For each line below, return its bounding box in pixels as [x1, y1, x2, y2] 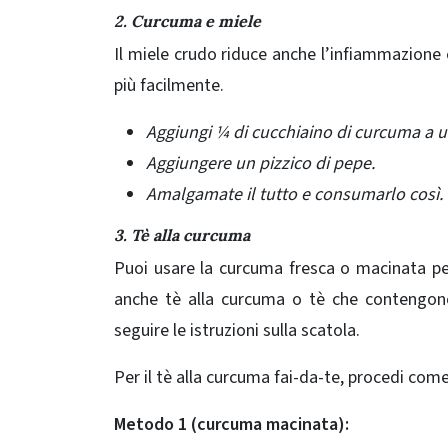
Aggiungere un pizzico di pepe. [146, 151, 375, 177]
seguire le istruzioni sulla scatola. [114, 318, 360, 344]
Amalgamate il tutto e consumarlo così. [146, 182, 443, 208]
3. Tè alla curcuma [114, 225, 250, 246]
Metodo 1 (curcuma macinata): [114, 412, 349, 438]
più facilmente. [114, 73, 224, 99]
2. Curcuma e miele [114, 11, 261, 32]
